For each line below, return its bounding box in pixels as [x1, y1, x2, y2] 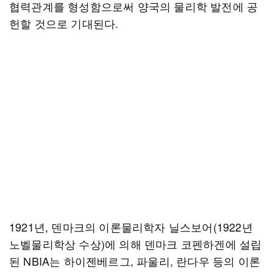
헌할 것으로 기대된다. [9, 15, 119, 31]
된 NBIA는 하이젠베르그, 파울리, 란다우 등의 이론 [9, 253, 260, 269]
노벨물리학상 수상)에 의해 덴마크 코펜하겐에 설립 [9, 236, 262, 252]
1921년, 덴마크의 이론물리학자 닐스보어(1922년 [9, 219, 253, 235]
